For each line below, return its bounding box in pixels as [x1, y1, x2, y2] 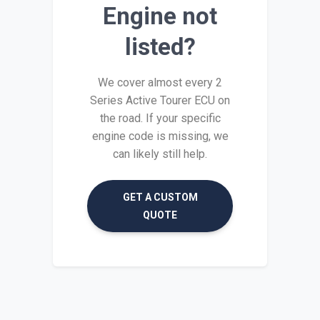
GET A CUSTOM [122, 191, 198, 203]
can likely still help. [113, 146, 207, 161]
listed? [124, 32, 196, 61]
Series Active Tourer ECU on [90, 93, 230, 107]
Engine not [103, 1, 217, 30]
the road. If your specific [99, 111, 221, 125]
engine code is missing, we [91, 129, 229, 143]
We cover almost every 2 [98, 75, 222, 89]
